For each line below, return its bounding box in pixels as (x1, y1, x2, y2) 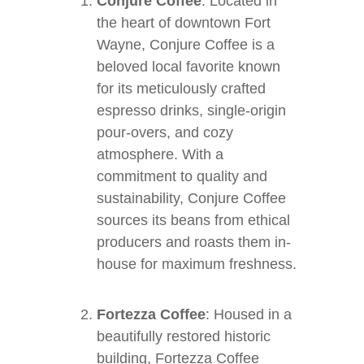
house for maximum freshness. (97, 256, 297, 272)
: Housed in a (206, 306, 292, 323)
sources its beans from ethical (97, 212, 290, 228)
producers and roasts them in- (97, 234, 291, 250)
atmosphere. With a (97, 146, 223, 162)
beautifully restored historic (97, 328, 271, 344)
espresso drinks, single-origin (97, 102, 286, 119)
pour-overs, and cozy (97, 124, 233, 141)
